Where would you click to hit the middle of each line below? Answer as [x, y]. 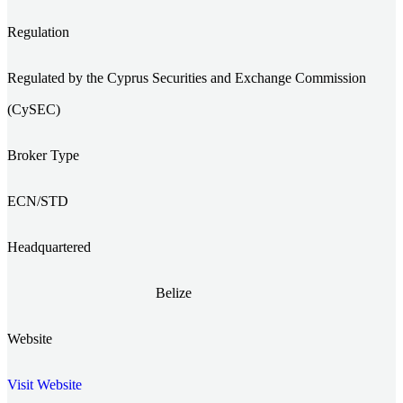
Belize [174, 292]
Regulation [38, 31]
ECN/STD [38, 201]
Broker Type [43, 155]
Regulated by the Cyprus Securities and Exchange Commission [187, 77]
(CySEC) [34, 109]
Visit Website [45, 384]
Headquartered [49, 246]
